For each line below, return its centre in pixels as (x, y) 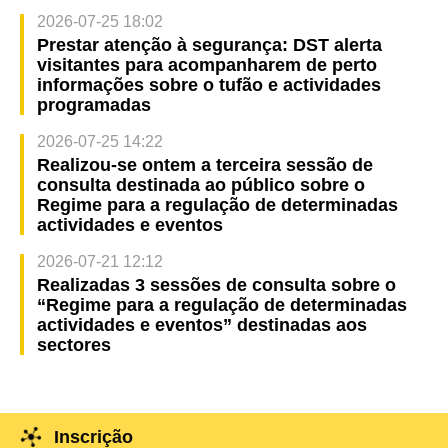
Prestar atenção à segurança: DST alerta (209, 45)
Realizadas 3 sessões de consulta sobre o (216, 285)
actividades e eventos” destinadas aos (201, 325)
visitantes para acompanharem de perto (206, 65)
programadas (93, 105)
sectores (73, 345)
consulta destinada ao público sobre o (200, 185)
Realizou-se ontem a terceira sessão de (204, 165)
